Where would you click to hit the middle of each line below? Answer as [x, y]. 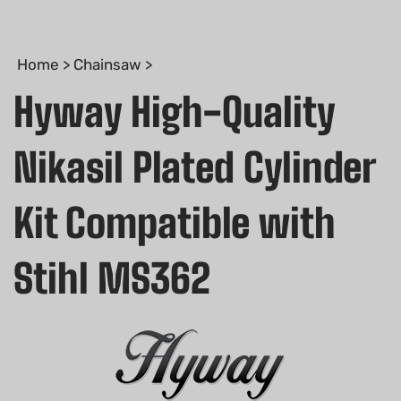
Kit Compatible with [175, 222]
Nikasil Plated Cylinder [194, 167]
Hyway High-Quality [174, 111]
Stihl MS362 [112, 278]
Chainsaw [107, 64]
